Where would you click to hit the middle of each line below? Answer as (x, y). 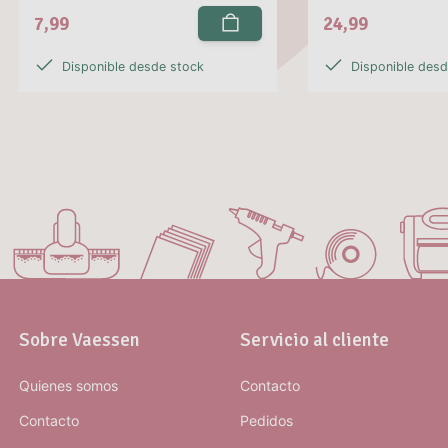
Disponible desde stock (133, 67)
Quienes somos (69, 385)
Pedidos (267, 420)
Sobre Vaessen (80, 339)
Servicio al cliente (315, 339)
